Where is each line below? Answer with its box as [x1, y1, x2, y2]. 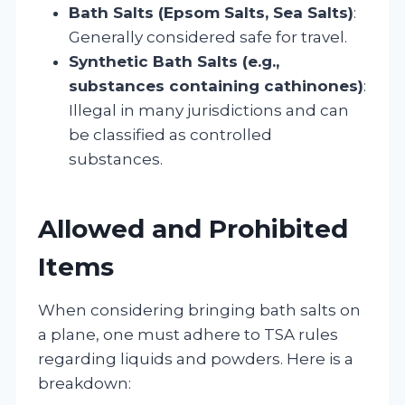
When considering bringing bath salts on [38, 300, 361, 319]
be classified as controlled [69, 125, 272, 144]
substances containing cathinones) [69, 76, 363, 95]
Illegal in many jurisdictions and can [69, 100, 349, 119]
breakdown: [38, 373, 131, 392]
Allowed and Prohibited [38, 212, 348, 244]
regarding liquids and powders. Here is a [38, 349, 353, 368]
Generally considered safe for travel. [69, 27, 347, 46]
